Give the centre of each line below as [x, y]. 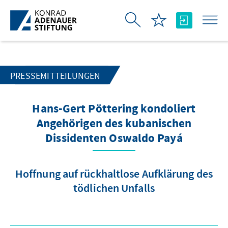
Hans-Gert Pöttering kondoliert [114, 109]
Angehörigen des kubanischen [114, 124]
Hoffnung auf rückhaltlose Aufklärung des [114, 174]
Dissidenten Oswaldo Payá [114, 139]
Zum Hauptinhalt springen [54, 8]
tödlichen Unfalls [114, 188]
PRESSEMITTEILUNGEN [55, 76]
